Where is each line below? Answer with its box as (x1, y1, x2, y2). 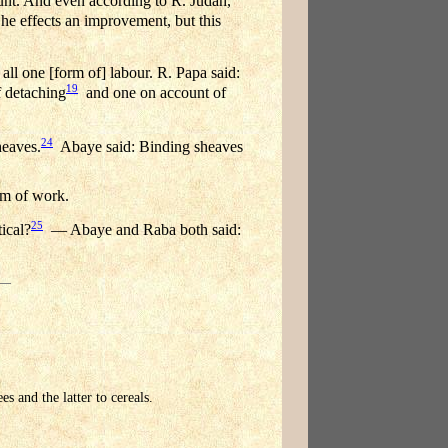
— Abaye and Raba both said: (43, 221, 241, 239)
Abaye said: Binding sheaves (53, 138, 243, 156)
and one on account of (78, 84, 226, 102)
